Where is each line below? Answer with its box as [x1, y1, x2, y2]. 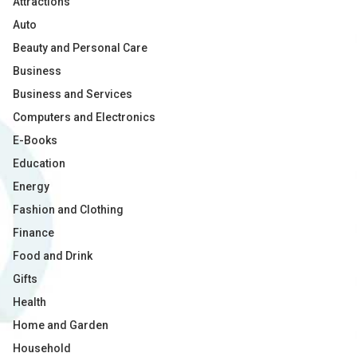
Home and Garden [13, 319, 108, 331]
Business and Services [13, 88, 132, 100]
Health [13, 296, 46, 308]
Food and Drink [13, 249, 92, 262]
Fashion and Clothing [13, 203, 124, 216]
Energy [13, 180, 49, 193]
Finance [13, 226, 54, 239]
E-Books [13, 134, 57, 147]
